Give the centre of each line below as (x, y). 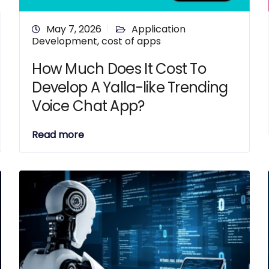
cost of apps (131, 41)
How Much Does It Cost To (119, 69)
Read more (58, 135)
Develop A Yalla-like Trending (130, 87)
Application (159, 29)
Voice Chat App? (88, 106)
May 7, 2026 (74, 29)
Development (65, 41)
